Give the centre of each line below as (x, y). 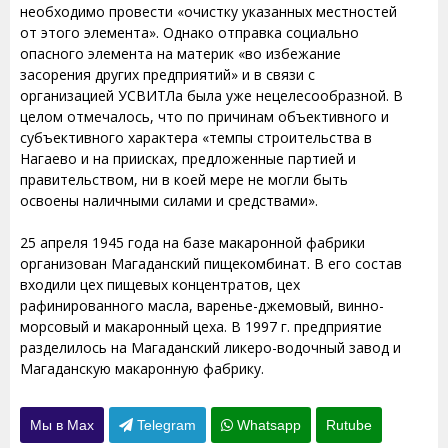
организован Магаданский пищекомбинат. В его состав (211, 263)
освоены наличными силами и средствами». (169, 200)
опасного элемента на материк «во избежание (180, 53)
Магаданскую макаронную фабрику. (142, 368)
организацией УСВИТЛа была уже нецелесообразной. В (211, 95)
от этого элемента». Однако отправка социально (189, 32)
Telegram (164, 424)
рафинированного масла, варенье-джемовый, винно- (202, 305)
